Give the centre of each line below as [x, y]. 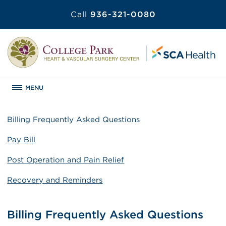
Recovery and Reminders [55, 180]
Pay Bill [21, 139]
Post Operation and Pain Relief [66, 160]
